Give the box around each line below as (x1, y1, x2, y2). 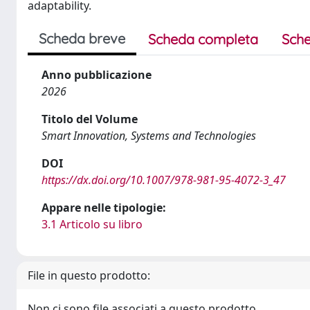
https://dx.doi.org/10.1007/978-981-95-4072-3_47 (42, 172, 286, 188)
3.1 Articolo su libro (42, 217, 143, 232)
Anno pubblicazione (42, 67, 152, 82)
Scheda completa (148, 30, 258, 48)
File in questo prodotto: (28, 268, 150, 283)
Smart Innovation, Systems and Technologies (42, 128, 256, 143)
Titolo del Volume (42, 111, 138, 127)
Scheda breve (39, 30, 125, 47)
